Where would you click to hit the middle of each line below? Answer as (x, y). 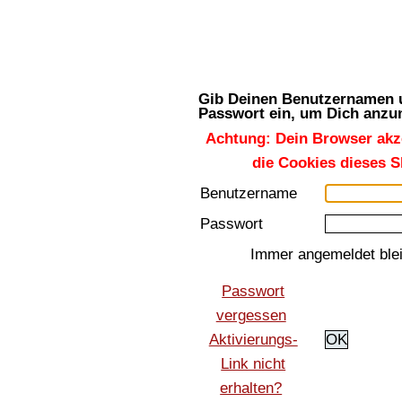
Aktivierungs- (253, 339)
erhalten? (251, 388)
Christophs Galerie (287, 31)
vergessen (251, 315)
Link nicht (253, 363)
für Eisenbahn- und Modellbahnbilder (287, 54)
